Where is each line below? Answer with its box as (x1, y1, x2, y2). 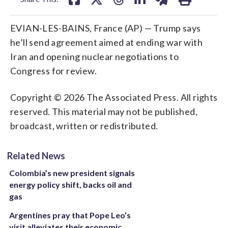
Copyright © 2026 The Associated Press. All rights (10, 91, 218, 103)
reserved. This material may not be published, (10, 105, 197, 117)
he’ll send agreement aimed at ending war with (10, 36, 203, 48)
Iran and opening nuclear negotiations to (10, 50, 179, 62)
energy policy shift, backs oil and (9, 179, 132, 189)
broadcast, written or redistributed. (10, 120, 158, 131)
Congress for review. (10, 65, 97, 76)
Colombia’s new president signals (9, 167, 135, 178)
